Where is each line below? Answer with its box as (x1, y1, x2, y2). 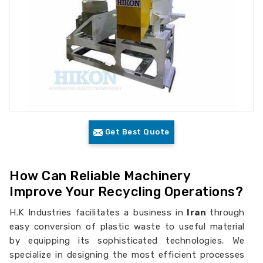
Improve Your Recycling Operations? (9, 184, 244, 200)
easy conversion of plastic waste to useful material (9, 221, 245, 232)
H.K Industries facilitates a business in (9, 207, 184, 218)
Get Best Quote (103, 127, 170, 136)
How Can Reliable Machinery (9, 168, 191, 184)
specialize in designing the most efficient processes (9, 249, 245, 260)
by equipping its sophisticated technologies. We (9, 235, 245, 246)
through (210, 207, 245, 218)
